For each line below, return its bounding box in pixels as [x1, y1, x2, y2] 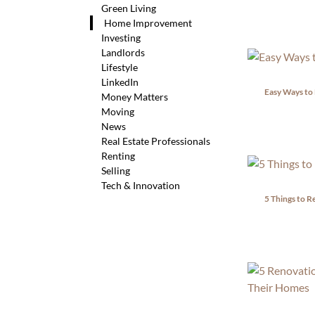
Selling [101, 165, 130, 176]
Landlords [101, 46, 145, 58]
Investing [101, 32, 141, 44]
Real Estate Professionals [101, 135, 210, 147]
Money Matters [101, 91, 168, 103]
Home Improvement [104, 17, 192, 29]
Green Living [101, 2, 156, 14]
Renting [101, 150, 135, 162]
